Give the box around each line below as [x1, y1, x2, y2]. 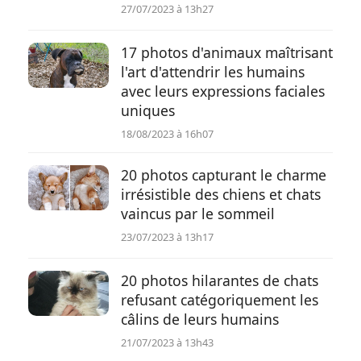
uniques [121, 101, 175, 120]
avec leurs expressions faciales [121, 81, 325, 101]
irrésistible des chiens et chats [121, 185, 321, 204]
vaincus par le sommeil [121, 204, 275, 223]
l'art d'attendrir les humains [121, 62, 305, 81]
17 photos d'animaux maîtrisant [121, 43, 333, 62]
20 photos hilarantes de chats [121, 271, 318, 290]
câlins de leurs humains [121, 309, 279, 329]
